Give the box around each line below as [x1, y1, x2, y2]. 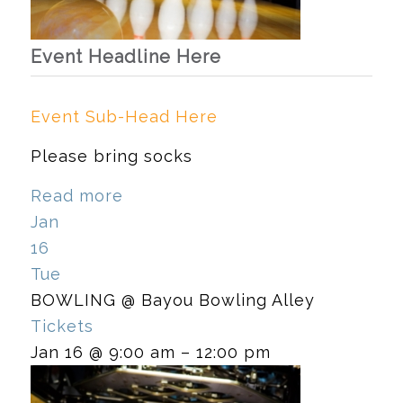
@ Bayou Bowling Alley [121, 291, 315, 310]
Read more [30, 186, 123, 206]
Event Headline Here [30, 45, 221, 67]
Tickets [30, 317, 94, 336]
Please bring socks [30, 146, 193, 166]
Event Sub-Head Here [30, 106, 218, 126]
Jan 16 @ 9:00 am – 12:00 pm [30, 343, 271, 363]
